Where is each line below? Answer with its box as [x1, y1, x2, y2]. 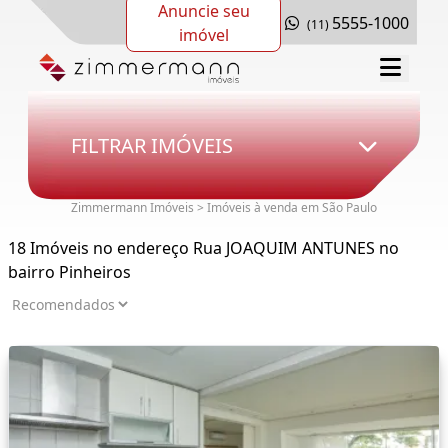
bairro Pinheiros [8, 261, 131, 284]
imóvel [178, 23, 229, 46]
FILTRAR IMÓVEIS [70, 131, 233, 159]
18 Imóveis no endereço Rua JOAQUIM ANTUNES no [8, 237, 399, 260]
